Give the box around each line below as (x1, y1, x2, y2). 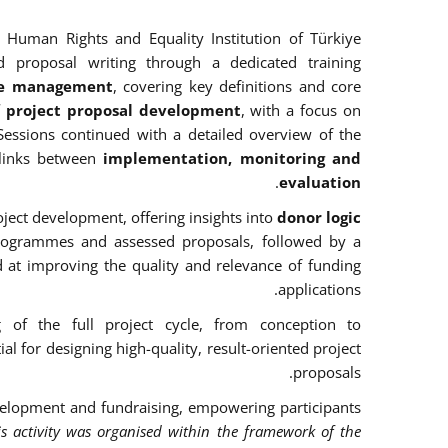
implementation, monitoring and (103, 148, 362, 169)
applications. (278, 279, 361, 300)
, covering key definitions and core (112, 76, 362, 97)
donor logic (277, 207, 361, 228)
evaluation (279, 172, 361, 193)
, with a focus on (240, 100, 361, 121)
